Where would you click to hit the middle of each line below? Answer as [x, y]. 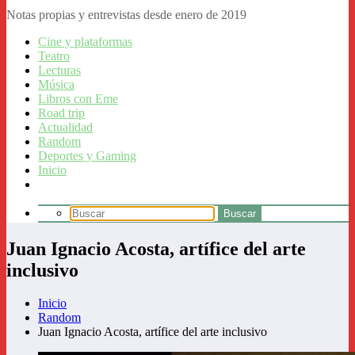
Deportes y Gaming [87, 155]
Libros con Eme [78, 98]
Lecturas [59, 70]
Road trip [61, 113]
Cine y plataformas [85, 41]
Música [56, 84]
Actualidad [65, 127]
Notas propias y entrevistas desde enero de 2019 [126, 14]
